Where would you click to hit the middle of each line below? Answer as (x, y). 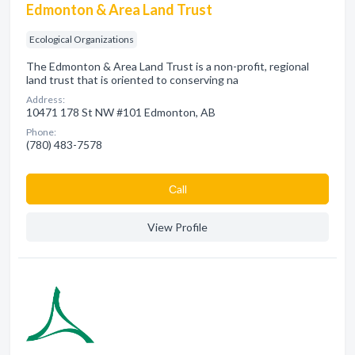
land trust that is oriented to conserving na (132, 80)
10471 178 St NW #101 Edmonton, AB (121, 112)
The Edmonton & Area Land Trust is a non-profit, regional (168, 66)
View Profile (177, 227)
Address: (46, 99)
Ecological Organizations (82, 39)
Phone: (41, 132)
